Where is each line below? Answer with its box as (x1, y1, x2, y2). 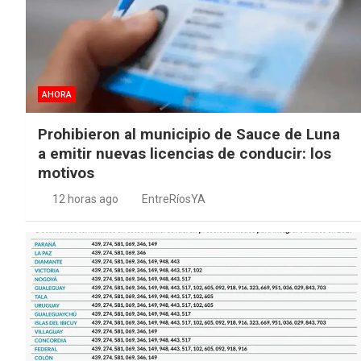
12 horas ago (52, 192, 118, 205)
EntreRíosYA (142, 192, 205, 205)
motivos (38, 163, 94, 182)
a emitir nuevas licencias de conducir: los (38, 143, 331, 163)
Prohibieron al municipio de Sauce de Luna (38, 124, 340, 143)
